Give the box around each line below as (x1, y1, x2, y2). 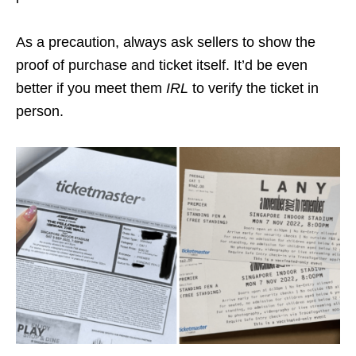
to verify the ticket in (188, 79, 319, 96)
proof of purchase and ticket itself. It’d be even (16, 56, 308, 73)
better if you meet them (16, 79, 166, 96)
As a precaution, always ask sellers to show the (16, 33, 315, 50)
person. (16, 103, 64, 119)
